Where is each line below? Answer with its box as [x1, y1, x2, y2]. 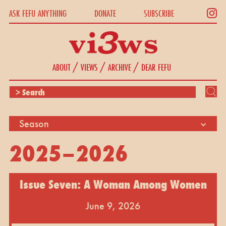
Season [19, 117, 49, 130]
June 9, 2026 [86, 199, 140, 212]
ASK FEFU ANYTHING [9, 6, 67, 20]
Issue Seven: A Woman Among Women [19, 176, 207, 193]
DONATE [94, 6, 116, 20]
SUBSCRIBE [144, 6, 175, 20]
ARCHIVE [108, 60, 131, 74]
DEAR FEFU [141, 60, 171, 74]
